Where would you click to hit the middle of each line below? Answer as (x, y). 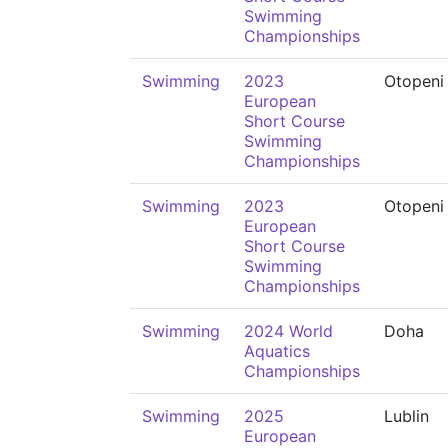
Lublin (406, 416)
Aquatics (277, 351)
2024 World (288, 331)
